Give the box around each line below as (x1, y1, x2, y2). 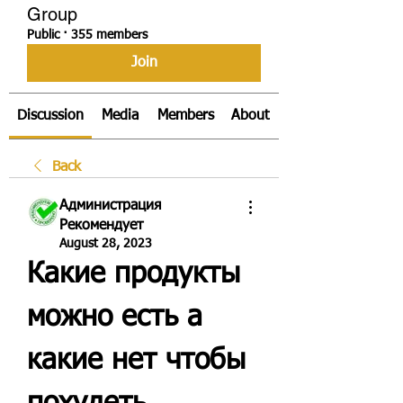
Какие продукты (27, 260, 240, 289)
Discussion (17, 109, 84, 123)
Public (27, 29, 59, 41)
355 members (71, 29, 148, 41)
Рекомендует (59, 219, 143, 233)
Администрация (59, 199, 161, 213)
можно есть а (27, 303, 202, 332)
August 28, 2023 (59, 237, 152, 250)
